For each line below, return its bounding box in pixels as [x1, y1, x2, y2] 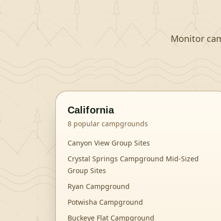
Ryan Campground [68, 182, 130, 191]
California [68, 105, 114, 115]
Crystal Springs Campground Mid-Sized [68, 154, 199, 163]
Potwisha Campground [68, 197, 143, 207]
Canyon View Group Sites [68, 138, 150, 147]
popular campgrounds [72, 119, 148, 128]
